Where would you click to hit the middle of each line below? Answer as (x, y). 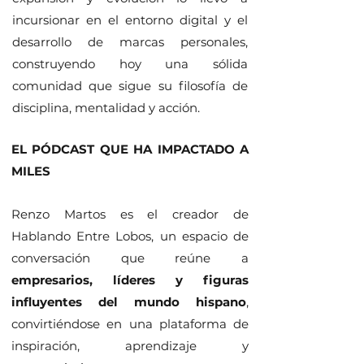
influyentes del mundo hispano (129, 302)
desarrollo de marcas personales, (130, 42)
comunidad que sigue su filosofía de (130, 86)
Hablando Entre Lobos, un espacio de (130, 236)
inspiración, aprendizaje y (130, 346)
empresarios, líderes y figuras (130, 280)
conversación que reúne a (130, 258)
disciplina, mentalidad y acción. (106, 108)
